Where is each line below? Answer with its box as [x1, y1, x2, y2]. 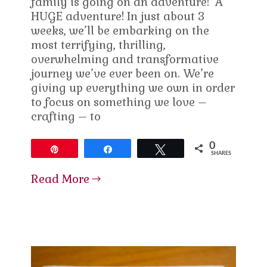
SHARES [210, 151, 231, 157]
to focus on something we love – [31, 95, 207, 110]
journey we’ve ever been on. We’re [31, 66, 215, 82]
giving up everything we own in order [31, 80, 235, 96]
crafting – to [31, 109, 101, 125]
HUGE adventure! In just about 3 [31, 9, 205, 24]
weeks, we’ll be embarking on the [31, 23, 210, 39]
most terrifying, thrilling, [31, 38, 166, 53]
